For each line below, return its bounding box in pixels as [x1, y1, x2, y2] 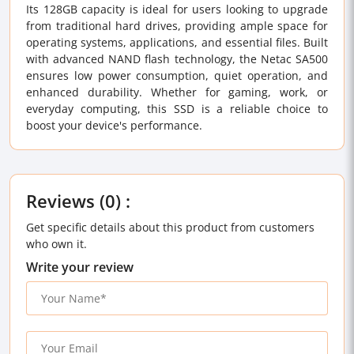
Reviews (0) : [26, 189, 130, 213]
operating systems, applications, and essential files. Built [26, 35, 328, 50]
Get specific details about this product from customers [26, 220, 314, 235]
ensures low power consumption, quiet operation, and [26, 68, 328, 83]
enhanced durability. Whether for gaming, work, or [26, 85, 328, 100]
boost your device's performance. [26, 118, 202, 133]
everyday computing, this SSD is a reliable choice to [26, 101, 328, 116]
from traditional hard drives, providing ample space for [26, 18, 328, 33]
